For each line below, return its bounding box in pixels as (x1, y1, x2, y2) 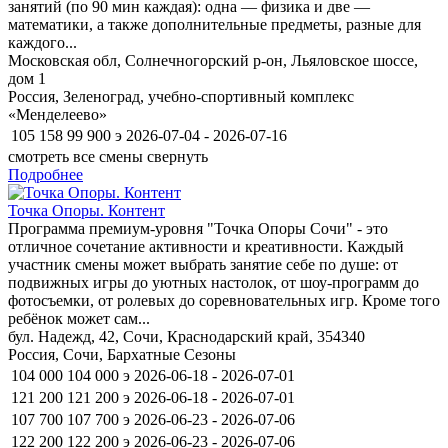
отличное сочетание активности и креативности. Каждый (8, 237, 404, 255)
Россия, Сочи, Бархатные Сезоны (8, 345, 236, 363)
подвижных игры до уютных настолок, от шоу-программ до (8, 273, 419, 291)
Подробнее (8, 165, 83, 183)
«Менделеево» (8, 105, 107, 123)
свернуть (147, 147, 208, 165)
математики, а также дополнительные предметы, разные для (8, 15, 421, 33)
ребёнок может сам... (8, 309, 150, 327)
